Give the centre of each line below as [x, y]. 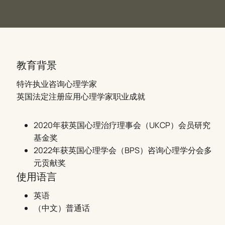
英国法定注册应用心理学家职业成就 [81, 96]
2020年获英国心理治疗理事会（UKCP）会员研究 [122, 125]
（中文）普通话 [62, 208]
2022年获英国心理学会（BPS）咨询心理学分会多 [123, 150]
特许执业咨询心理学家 [57, 84]
